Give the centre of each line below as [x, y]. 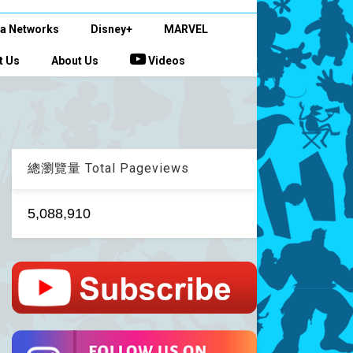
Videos [165, 61]
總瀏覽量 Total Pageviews [108, 169]
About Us [75, 61]
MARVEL [186, 30]
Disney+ [111, 30]
